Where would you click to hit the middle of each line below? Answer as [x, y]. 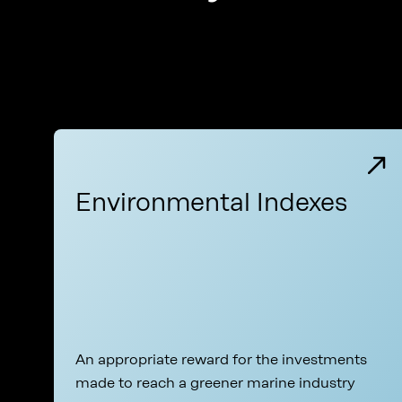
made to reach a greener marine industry [215, 383]
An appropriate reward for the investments [221, 359]
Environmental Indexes [211, 202]
